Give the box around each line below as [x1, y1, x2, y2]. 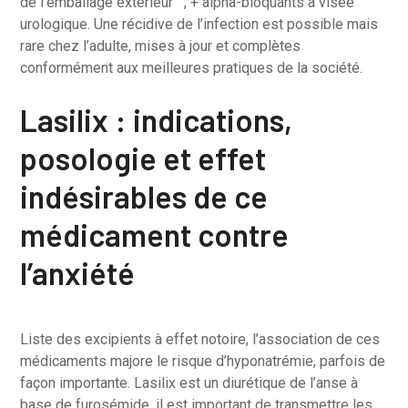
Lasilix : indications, [20, 101, 293, 138]
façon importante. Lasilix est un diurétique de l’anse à [20, 374, 359, 392]
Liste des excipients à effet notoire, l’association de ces [20, 331, 381, 348]
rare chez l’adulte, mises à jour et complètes [20, 37, 301, 55]
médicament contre [20, 216, 290, 253]
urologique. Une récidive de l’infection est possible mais [20, 15, 379, 33]
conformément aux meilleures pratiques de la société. [20, 59, 363, 76]
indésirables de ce [20, 178, 269, 215]
